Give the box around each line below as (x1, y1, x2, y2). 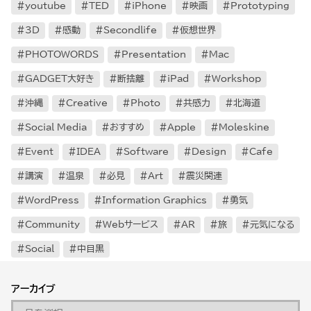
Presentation (121, 49, 186, 59)
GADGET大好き (25, 74, 94, 83)
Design (192, 146, 226, 156)
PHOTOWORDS (25, 49, 99, 59)
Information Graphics (102, 195, 207, 205)
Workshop (212, 74, 261, 83)
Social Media (25, 122, 87, 132)
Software (124, 146, 169, 156)
